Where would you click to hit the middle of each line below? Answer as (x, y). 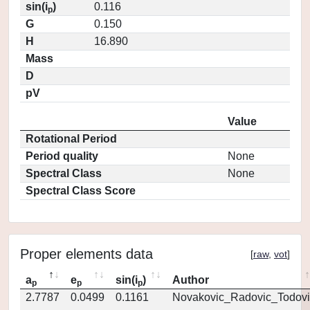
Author (191, 280)
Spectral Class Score (81, 191)
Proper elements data (86, 254)
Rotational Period (71, 139)
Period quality (62, 156)
